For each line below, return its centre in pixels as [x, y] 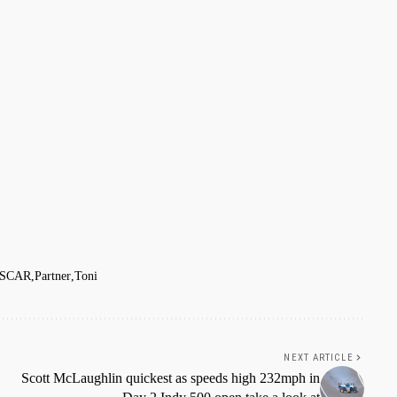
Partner [53, 276]
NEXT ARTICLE [319, 357]
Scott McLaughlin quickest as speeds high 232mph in [170, 378]
